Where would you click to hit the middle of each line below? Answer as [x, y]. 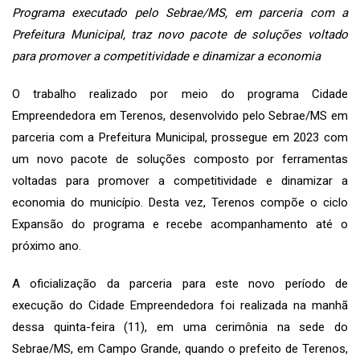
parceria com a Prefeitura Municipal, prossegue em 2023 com [180, 137]
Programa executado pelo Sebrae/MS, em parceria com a [180, 12]
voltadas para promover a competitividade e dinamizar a [180, 180]
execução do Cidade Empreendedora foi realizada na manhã [180, 305]
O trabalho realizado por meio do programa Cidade [180, 94]
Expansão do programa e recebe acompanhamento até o [180, 224]
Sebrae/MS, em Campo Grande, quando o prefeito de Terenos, [180, 348]
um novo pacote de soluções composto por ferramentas [180, 159]
